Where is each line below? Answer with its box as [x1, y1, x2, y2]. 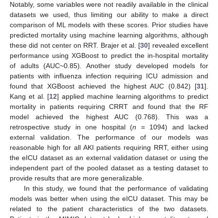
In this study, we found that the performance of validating [23, 184, 208, 192]
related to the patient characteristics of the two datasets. [10, 204, 208, 213]
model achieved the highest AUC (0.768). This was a [10, 112, 208, 121]
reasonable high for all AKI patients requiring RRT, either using [10, 143, 208, 151]
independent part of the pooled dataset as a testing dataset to [10, 163, 208, 172]
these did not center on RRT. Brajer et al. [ [10, 41, 141, 49]
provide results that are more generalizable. [10, 174, 144, 182]
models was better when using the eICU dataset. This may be [10, 194, 208, 202]
